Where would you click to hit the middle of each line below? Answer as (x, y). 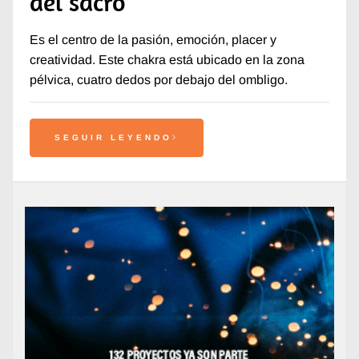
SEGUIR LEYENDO (113, 137)
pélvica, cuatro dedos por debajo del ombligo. (158, 79)
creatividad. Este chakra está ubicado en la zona (167, 59)
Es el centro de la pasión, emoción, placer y (153, 39)
